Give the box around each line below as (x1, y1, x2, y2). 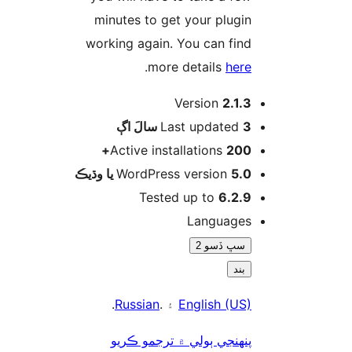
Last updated (251, 118, 334, 134)
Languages (278, 212, 343, 229)
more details (239, 58, 317, 75)
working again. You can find (177, 35, 343, 51)
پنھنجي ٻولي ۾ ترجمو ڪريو (202, 332, 343, 348)
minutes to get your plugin (185, 11, 343, 27)
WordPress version (207, 165, 322, 181)
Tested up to (230, 189, 310, 205)
